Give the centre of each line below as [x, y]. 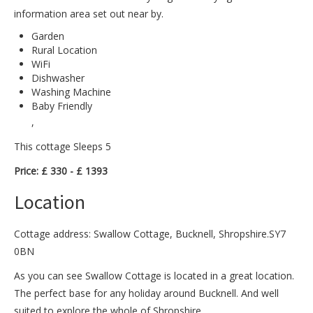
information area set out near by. [89, 14]
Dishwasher [58, 78]
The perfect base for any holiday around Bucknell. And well [146, 293]
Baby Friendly [62, 106]
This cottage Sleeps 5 [63, 147]
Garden [48, 36]
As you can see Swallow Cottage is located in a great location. [154, 276]
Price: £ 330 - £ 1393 [61, 171]
